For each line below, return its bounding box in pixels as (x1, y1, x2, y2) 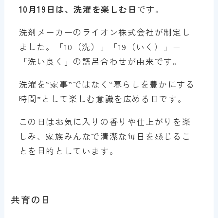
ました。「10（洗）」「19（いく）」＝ (18, 40, 182, 53)
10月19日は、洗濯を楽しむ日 (18, 2, 137, 15)
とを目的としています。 (18, 144, 119, 157)
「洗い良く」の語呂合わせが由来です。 (18, 54, 182, 67)
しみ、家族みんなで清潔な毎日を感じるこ (18, 129, 191, 142)
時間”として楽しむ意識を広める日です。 (18, 92, 187, 105)
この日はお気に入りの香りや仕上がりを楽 (18, 115, 191, 127)
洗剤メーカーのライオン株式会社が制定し (18, 25, 191, 38)
